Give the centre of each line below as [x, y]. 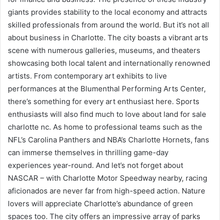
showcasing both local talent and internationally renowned [109, 63]
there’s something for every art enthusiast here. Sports [104, 101]
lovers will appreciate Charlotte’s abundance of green [100, 204]
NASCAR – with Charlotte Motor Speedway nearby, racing [108, 178]
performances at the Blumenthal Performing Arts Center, [107, 89]
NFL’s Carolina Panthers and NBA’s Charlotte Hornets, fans [109, 140]
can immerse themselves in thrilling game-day [88, 152]
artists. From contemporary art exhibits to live [87, 76]
